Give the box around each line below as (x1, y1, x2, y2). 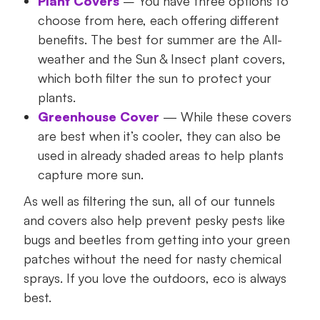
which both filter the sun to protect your (37, 69, 271, 86)
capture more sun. (37, 166, 144, 182)
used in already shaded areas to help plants (37, 146, 284, 163)
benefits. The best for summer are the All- (37, 31, 282, 47)
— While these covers (159, 108, 291, 124)
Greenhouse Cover (37, 108, 159, 124)
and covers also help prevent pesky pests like (23, 211, 285, 228)
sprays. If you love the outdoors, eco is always (23, 269, 286, 286)
